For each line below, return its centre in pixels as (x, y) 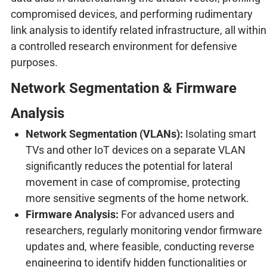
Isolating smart (219, 134)
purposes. (34, 62)
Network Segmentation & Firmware (123, 89)
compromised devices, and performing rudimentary (131, 14)
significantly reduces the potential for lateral (129, 166)
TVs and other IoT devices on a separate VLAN (135, 150)
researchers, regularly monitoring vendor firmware (144, 231)
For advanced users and (176, 215)
